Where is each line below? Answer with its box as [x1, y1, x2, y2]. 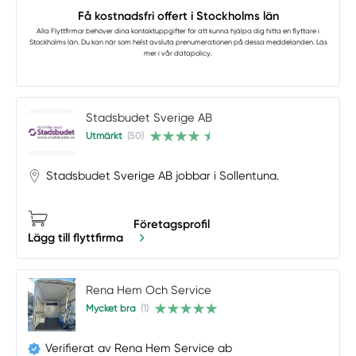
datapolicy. [173, 49, 211, 58]
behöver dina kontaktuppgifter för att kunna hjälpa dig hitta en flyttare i [84, 27, 319, 36]
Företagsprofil [133, 216, 211, 231]
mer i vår [143, 49, 174, 58]
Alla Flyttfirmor [37, 27, 84, 36]
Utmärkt [86, 130, 123, 142]
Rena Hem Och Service [86, 282, 212, 297]
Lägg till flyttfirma [27, 230, 123, 246]
